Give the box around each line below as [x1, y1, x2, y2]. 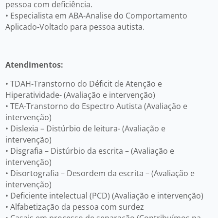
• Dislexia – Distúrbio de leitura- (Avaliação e [5, 123, 165, 134]
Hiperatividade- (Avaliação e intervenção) [5, 89, 155, 100]
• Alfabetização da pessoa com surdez [5, 201, 144, 212]
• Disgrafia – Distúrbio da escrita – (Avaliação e [5, 145, 174, 156]
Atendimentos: [5, 59, 63, 70]
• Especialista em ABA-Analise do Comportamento [5, 10, 187, 21]
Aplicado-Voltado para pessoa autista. [5, 21, 145, 32]
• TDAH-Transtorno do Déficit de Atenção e [5, 78, 162, 89]
